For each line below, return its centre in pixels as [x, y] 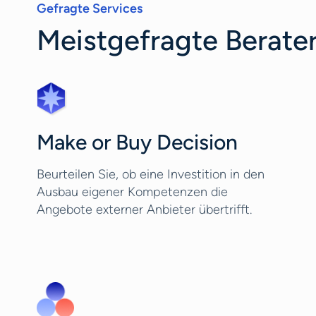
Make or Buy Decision [137, 142]
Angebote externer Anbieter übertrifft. [144, 209]
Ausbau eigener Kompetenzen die [132, 192]
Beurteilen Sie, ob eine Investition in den [151, 174]
